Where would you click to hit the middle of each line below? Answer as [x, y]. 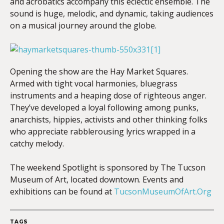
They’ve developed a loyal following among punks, [104, 107]
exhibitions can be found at [62, 191]
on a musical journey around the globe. [83, 25]
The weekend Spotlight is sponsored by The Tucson [108, 167]
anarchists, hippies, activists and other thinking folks [109, 119]
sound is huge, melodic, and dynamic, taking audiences [112, 13]
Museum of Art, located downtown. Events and [97, 179]
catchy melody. [37, 143]
